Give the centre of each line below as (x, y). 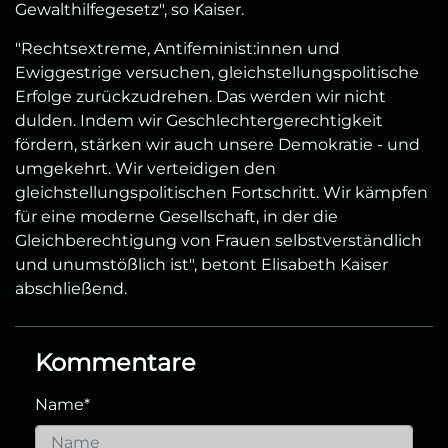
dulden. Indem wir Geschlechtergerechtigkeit (199, 120)
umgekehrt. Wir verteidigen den (145, 168)
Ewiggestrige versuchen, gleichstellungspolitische (217, 72)
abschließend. (71, 288)
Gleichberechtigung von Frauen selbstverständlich (218, 240)
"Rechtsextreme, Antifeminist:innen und (177, 48)
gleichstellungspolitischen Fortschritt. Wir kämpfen (221, 192)
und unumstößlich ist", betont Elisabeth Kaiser (201, 264)
